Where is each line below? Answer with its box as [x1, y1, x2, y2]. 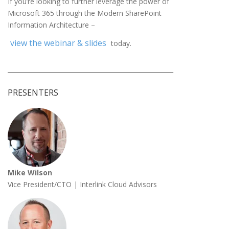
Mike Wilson [8, 168, 52, 178]
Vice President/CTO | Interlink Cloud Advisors [8, 179, 157, 190]
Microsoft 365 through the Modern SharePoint [8, 8, 162, 18]
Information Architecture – [8, 20, 95, 30]
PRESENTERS [8, 87, 58, 99]
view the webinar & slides [10, 37, 106, 49]
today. [109, 38, 131, 48]
